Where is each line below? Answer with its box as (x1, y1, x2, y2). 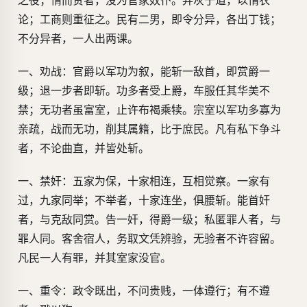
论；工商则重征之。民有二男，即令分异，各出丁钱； (18, 12, 281, 27)
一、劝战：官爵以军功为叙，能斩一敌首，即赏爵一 (18, 64, 270, 79)
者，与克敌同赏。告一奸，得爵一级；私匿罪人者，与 (18, 212, 281, 227)
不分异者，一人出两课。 (18, 32, 138, 46)
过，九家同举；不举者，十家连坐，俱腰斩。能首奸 (18, 193, 270, 208)
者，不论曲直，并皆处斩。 (18, 141, 149, 156)
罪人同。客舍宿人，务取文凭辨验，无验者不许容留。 (18, 232, 281, 246)
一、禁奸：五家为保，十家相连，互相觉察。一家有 (18, 174, 270, 188)
